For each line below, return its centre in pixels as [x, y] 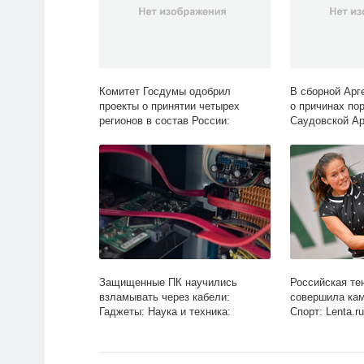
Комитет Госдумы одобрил [165, 92]
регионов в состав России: [165, 121]
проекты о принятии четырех [169, 106]
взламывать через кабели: [165, 297]
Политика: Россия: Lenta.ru [165, 136]
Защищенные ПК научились [168, 283]
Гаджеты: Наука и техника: [165, 312]
